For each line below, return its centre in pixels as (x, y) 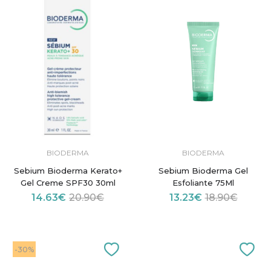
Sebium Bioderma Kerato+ (68, 170)
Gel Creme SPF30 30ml (68, 182)
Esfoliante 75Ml (203, 182)
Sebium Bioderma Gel (203, 170)
